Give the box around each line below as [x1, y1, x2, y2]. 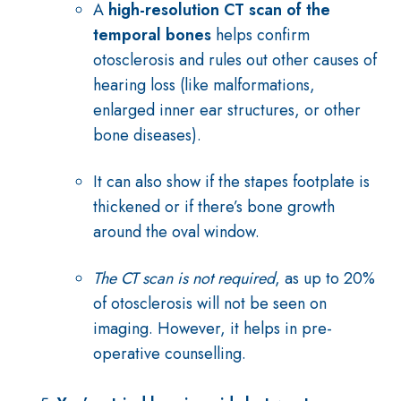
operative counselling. [93, 342, 251, 365]
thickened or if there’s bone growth [93, 195, 335, 218]
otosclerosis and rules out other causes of [93, 48, 377, 72]
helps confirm [211, 23, 310, 47]
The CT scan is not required [93, 267, 275, 290]
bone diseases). [93, 124, 201, 147]
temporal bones [93, 23, 211, 47]
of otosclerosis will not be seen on [93, 292, 327, 315]
